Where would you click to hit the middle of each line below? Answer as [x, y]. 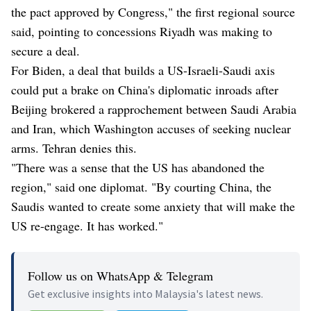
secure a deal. [45, 51]
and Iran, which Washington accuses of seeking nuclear [151, 129]
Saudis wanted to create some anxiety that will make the [153, 207]
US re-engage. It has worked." [87, 226]
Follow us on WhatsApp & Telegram [120, 276]
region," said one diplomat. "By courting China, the [141, 187]
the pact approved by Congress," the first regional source [153, 12]
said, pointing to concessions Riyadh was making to [142, 32]
